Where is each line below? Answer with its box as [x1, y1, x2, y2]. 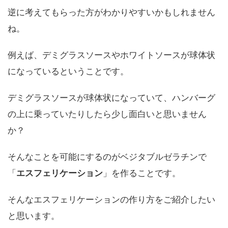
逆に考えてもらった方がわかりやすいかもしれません [8, 7, 215, 18]
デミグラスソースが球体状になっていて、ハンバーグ [8, 93, 215, 103]
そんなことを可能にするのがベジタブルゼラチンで [8, 152, 207, 162]
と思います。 [8, 211, 60, 221]
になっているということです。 [8, 66, 129, 77]
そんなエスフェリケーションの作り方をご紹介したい [8, 194, 215, 205]
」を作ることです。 [103, 168, 181, 179]
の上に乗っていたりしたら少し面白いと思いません [8, 109, 207, 120]
